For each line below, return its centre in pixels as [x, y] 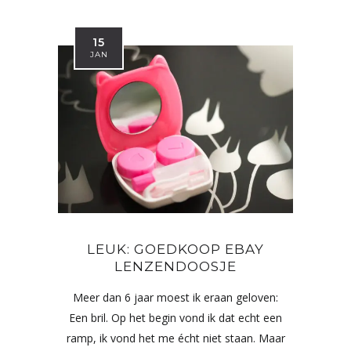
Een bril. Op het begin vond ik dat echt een [175, 318]
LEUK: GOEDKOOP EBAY [175, 250]
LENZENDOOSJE [175, 267]
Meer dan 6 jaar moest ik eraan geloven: [175, 298]
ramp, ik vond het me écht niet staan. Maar [175, 338]
